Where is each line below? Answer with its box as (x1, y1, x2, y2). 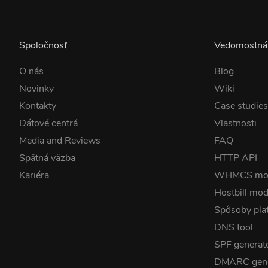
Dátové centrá (19, 117, 78, 130)
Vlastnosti (214, 117, 257, 130)
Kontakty (19, 99, 56, 112)
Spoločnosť (19, 39, 67, 52)
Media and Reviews (19, 134, 100, 147)
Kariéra (19, 169, 49, 182)
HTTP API (214, 151, 258, 165)
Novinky (19, 82, 54, 95)
